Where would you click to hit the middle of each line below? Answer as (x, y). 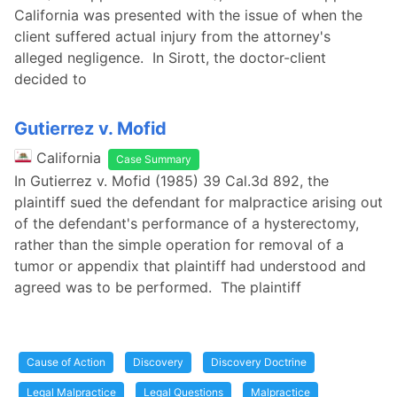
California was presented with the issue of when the (188, 15)
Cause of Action (66, 362)
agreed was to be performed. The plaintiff (158, 287)
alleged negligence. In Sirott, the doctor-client (170, 58)
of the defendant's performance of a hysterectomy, (187, 223)
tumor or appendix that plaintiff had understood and (190, 266)
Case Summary (154, 159)
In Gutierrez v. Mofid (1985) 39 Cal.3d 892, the (171, 181)
